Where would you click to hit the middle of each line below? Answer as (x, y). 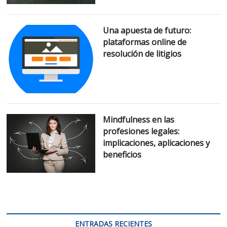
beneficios (122, 154)
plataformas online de (144, 42)
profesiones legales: (141, 131)
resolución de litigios (142, 53)
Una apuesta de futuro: (147, 30)
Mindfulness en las (138, 119)
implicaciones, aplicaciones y (156, 143)
